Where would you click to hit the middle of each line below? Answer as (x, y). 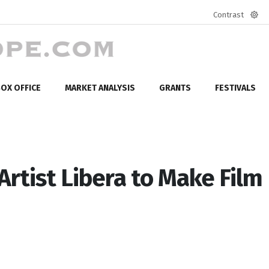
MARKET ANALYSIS (100, 88)
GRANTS (175, 88)
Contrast (228, 15)
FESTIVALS (235, 88)
